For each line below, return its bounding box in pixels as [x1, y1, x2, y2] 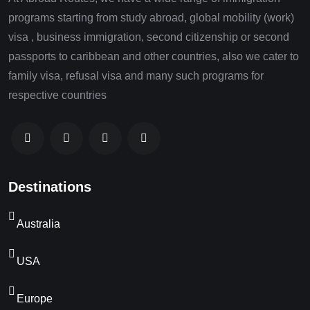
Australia [17, 217, 60, 230]
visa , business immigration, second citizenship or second [8, 30, 289, 43]
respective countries [8, 89, 107, 101]
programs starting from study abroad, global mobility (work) [8, 11, 294, 24]
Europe [17, 292, 53, 304]
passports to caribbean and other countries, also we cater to [8, 50, 299, 62]
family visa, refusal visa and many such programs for [8, 69, 264, 82]
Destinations [8, 179, 91, 194]
